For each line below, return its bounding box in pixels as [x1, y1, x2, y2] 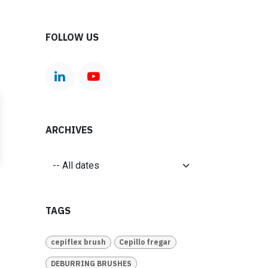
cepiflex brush [50, 237, 106, 247]
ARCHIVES [45, 124, 93, 136]
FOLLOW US [45, 31, 99, 43]
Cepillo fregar [119, 237, 172, 247]
